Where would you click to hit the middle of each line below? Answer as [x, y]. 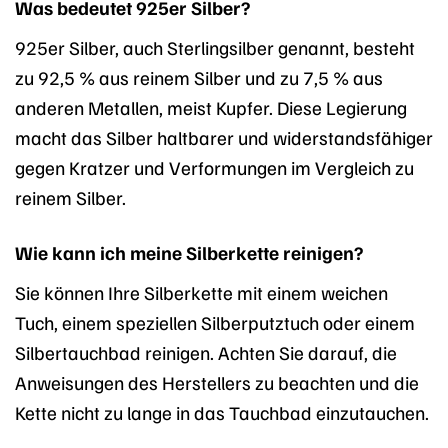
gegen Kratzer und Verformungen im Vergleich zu [214, 166]
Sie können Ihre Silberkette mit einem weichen [201, 291]
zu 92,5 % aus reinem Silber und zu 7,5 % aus [199, 76]
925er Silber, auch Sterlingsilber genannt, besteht [215, 46]
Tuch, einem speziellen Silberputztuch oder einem [215, 321]
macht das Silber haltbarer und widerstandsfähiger [224, 136]
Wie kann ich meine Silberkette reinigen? [189, 251]
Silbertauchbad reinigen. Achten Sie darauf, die [206, 351]
